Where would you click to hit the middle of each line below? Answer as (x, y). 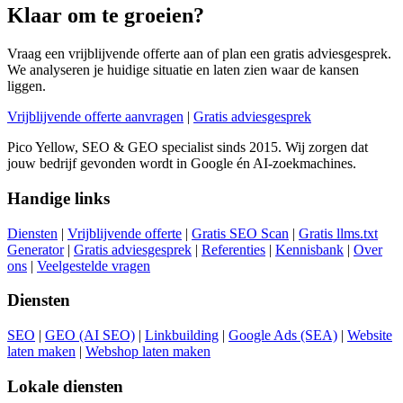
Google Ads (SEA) (283, 335)
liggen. (27, 86)
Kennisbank (309, 249)
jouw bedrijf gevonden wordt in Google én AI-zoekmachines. (182, 164)
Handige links (58, 198)
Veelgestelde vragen (94, 265)
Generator (36, 249)
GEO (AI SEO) (90, 335)
